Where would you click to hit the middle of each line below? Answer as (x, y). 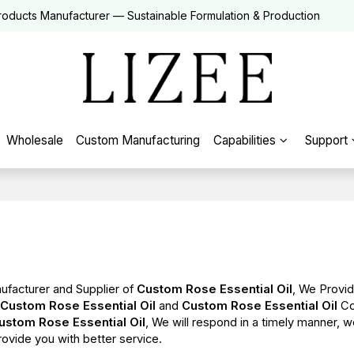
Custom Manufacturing (138, 141)
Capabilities (245, 141)
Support (326, 141)
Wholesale (34, 141)
